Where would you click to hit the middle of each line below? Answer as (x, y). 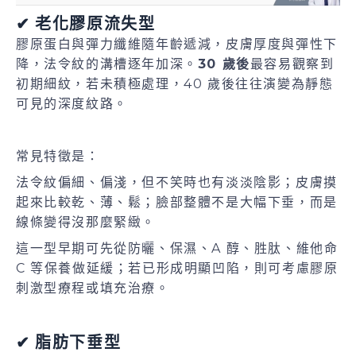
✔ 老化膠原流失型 (86, 22)
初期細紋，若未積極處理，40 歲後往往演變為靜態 (175, 83)
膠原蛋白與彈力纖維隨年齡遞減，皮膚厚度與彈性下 (177, 44)
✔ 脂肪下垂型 (69, 341)
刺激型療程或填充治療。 (93, 288)
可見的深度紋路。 (74, 103)
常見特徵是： (58, 156)
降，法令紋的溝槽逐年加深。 (107, 64)
